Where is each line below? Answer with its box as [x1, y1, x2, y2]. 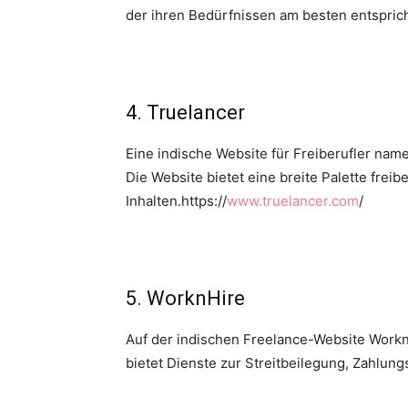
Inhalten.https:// [126, 192, 227, 209]
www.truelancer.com [227, 192, 359, 209]
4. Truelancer [126, 101, 245, 124]
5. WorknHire [126, 287, 245, 310]
